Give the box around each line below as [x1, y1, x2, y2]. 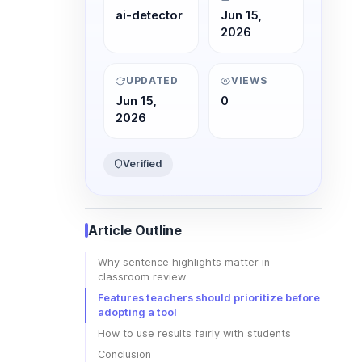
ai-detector [116, 8, 183, 23]
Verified [123, 158, 163, 170]
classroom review [98, 270, 187, 283]
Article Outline [88, 221, 183, 238]
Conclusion [98, 347, 152, 360]
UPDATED [125, 75, 179, 87]
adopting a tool [98, 305, 178, 318]
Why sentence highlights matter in [98, 255, 271, 268]
